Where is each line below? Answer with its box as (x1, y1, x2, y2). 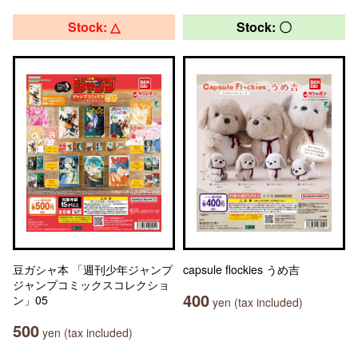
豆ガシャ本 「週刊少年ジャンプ (13, 261, 173, 277)
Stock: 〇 (237, 18, 292, 36)
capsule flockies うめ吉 (183, 261, 300, 277)
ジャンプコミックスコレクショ (13, 276, 169, 292)
